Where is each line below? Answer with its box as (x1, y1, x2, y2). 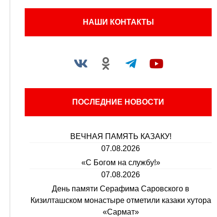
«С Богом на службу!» (81, 158, 160, 167)
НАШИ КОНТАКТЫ (82, 18, 154, 27)
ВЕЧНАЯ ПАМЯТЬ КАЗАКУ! (70, 132, 171, 141)
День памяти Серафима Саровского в (52, 185, 189, 193)
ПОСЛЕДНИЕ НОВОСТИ (72, 98, 164, 107)
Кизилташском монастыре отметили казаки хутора (30, 196, 211, 205)
